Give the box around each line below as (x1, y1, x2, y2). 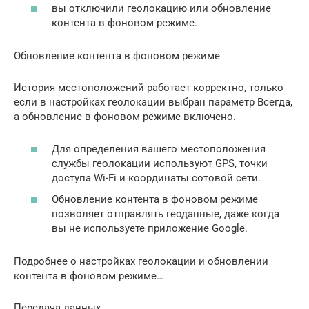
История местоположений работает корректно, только (14, 81, 283, 94)
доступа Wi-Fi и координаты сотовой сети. (52, 171, 261, 184)
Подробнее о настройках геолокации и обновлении (14, 255, 268, 268)
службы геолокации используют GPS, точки (52, 157, 268, 170)
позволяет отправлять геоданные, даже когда (52, 208, 279, 221)
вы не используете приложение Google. (52, 222, 248, 235)
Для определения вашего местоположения (52, 142, 266, 155)
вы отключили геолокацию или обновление (52, 2, 271, 15)
